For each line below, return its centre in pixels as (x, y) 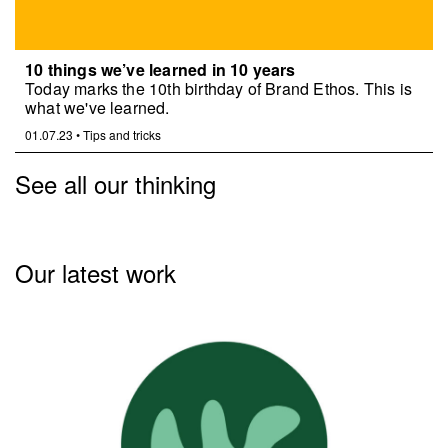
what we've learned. (97, 107)
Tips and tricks (120, 134)
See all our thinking (115, 183)
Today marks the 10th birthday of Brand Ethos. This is (219, 88)
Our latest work (95, 272)
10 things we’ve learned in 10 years (160, 69)
